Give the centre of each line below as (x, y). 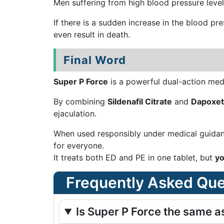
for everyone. (79, 145)
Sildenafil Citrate (140, 101)
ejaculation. (75, 113)
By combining (80, 101)
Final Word (95, 60)
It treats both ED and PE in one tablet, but (134, 157)
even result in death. (92, 34)
